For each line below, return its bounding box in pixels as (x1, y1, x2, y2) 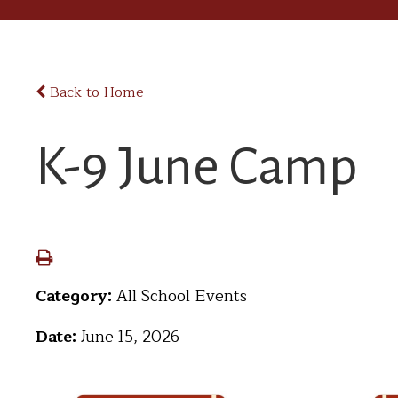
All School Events (116, 283, 247, 309)
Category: (36, 283, 116, 309)
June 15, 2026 (81, 323, 179, 350)
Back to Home (45, 81, 144, 104)
